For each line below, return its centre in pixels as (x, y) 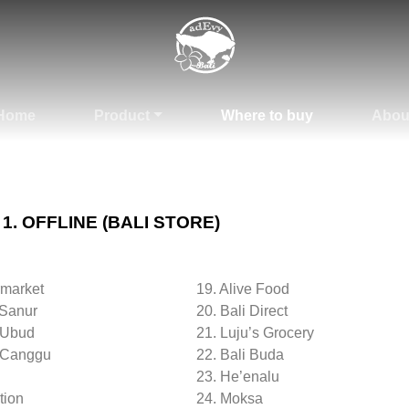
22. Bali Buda (241, 355)
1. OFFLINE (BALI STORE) (111, 222)
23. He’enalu (238, 377)
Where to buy (267, 115)
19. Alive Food (243, 289)
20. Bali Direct (242, 311)
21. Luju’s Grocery (256, 333)
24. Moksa (230, 399)
